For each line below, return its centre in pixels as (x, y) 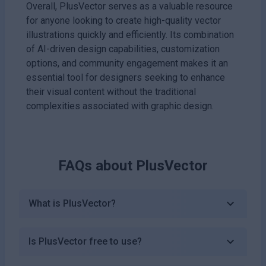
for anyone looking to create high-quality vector (123, 20)
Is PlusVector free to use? (85, 241)
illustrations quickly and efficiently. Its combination (130, 34)
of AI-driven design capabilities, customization (123, 49)
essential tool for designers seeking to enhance (126, 77)
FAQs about (97, 165)
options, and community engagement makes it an (127, 63)
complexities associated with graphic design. (120, 106)
